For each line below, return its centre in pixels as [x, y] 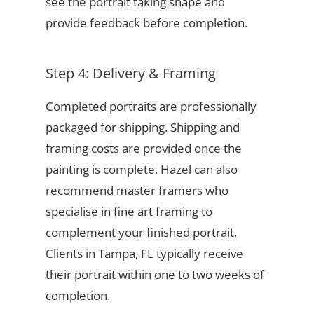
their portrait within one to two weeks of [155, 275]
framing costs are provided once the [143, 149]
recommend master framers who [137, 191]
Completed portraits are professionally [151, 107]
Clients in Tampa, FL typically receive [144, 254]
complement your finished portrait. [141, 233]
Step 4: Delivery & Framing [130, 74]
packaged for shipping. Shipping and [142, 128]
